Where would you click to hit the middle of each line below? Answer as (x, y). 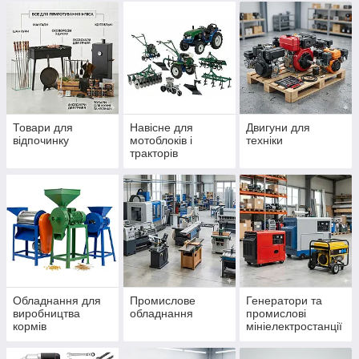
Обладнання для (57, 301)
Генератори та (284, 301)
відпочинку (41, 141)
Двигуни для (278, 128)
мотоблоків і (161, 141)
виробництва (46, 314)
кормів (30, 327)
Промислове (162, 301)
